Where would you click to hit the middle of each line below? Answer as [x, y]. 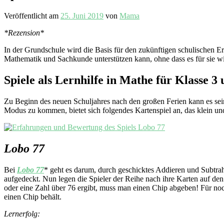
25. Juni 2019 [82, 16]
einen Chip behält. [33, 196]
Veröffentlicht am [32, 16]
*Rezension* [24, 33]
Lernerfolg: [23, 213]
